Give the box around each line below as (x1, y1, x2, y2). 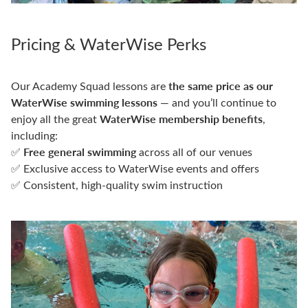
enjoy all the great (11, 111, 100, 126)
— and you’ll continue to (157, 94, 276, 109)
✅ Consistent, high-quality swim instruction (11, 177, 223, 192)
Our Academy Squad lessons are (11, 78, 168, 93)
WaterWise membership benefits (100, 110, 263, 126)
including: (11, 127, 58, 142)
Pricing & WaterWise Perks (11, 32, 206, 54)
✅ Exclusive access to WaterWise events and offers (11, 160, 259, 175)
